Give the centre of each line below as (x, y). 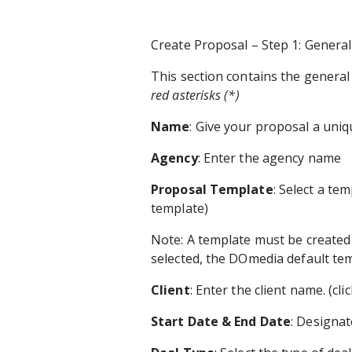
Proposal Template (212, 189)
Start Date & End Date (221, 321)
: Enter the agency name (269, 158)
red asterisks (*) (195, 95)
